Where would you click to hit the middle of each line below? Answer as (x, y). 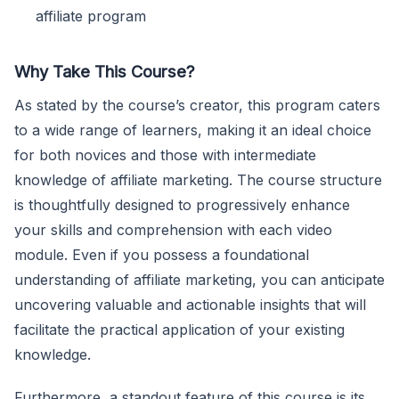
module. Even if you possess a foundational (162, 255)
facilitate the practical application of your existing (179, 330)
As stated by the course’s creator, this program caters (197, 106)
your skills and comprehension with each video (173, 230)
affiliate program (91, 16)
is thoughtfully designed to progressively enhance (182, 205)
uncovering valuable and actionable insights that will (190, 305)
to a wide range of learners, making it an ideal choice (193, 130)
